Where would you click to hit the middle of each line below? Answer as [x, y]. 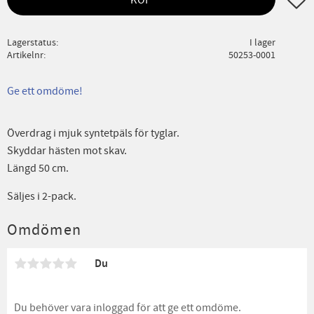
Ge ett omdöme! [45, 91]
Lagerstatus [32, 42]
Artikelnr [25, 55]
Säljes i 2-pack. [43, 196]
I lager [262, 42]
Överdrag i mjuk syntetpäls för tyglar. [94, 133]
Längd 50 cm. [39, 168]
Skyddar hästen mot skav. [68, 150]
